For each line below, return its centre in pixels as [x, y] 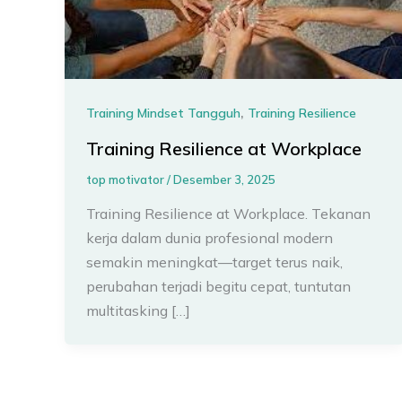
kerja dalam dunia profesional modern [210, 237]
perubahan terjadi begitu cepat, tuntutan [218, 286]
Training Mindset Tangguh [163, 114]
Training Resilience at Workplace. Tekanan [228, 213]
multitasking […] [138, 310]
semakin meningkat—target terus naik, [214, 262]
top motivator [127, 179]
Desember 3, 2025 [224, 179]
